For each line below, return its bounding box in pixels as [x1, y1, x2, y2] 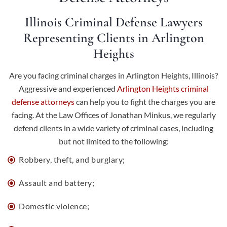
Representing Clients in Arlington [23, 30, 204, 46]
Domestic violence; [19, 201, 89, 211]
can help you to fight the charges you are [74, 97, 215, 106]
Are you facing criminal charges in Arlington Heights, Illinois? [9, 70, 218, 80]
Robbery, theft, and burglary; [19, 155, 125, 164]
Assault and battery [19, 178, 92, 187]
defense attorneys [12, 97, 74, 106]
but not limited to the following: [58, 136, 169, 146]
